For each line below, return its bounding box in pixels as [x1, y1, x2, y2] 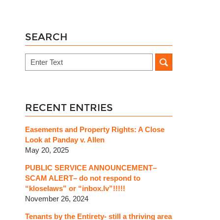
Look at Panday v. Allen [25, 135, 105, 144]
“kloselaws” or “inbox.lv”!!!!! [25, 184, 125, 192]
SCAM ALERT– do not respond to [25, 173, 140, 182]
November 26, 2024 [25, 194, 88, 203]
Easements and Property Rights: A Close [25, 125, 165, 134]
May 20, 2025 [25, 145, 69, 154]
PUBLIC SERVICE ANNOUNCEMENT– [25, 163, 157, 172]
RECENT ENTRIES [25, 101, 113, 113]
